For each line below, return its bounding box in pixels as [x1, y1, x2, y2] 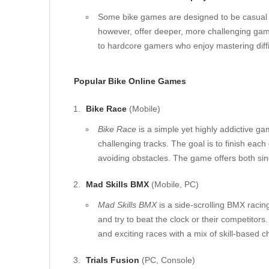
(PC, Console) [139, 255, 195, 265]
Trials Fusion [86, 255, 139, 265]
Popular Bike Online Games [74, 76, 186, 86]
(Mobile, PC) [149, 180, 199, 189]
